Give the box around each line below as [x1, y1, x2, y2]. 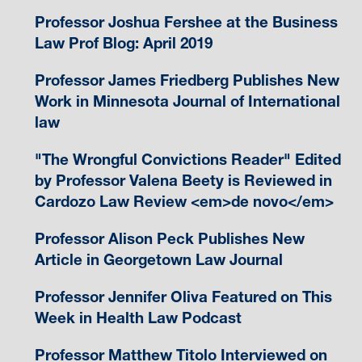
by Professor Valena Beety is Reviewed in [34, 170, 332, 190]
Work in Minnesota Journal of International [34, 91, 340, 111]
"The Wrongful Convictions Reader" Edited [34, 149, 341, 169]
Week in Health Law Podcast [34, 308, 242, 327]
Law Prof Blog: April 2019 [34, 33, 213, 53]
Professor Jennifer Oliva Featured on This [34, 287, 332, 306]
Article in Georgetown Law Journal [34, 250, 283, 269]
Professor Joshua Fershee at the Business [34, 12, 338, 32]
